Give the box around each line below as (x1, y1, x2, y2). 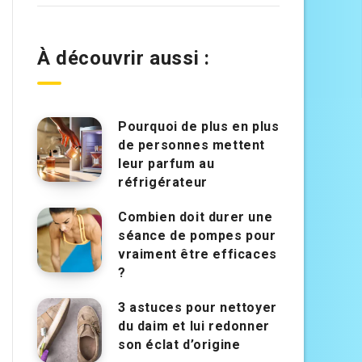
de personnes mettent (118, 137, 266, 154)
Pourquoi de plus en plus (118, 119, 280, 135)
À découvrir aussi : (37, 47, 210, 70)
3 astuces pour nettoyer (118, 300, 277, 316)
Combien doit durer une (118, 209, 273, 225)
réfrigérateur (118, 175, 208, 191)
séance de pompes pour (118, 228, 276, 244)
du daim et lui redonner (118, 318, 270, 335)
